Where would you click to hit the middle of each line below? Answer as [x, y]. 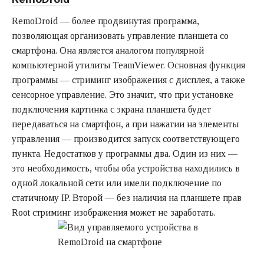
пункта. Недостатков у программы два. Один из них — [125, 153]
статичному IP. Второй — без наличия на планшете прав [127, 197]
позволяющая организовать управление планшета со [120, 35]
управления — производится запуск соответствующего [126, 138]
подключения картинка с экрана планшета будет [111, 109]
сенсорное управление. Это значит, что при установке [123, 94]
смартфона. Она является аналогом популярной [108, 50]
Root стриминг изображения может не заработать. [114, 212]
